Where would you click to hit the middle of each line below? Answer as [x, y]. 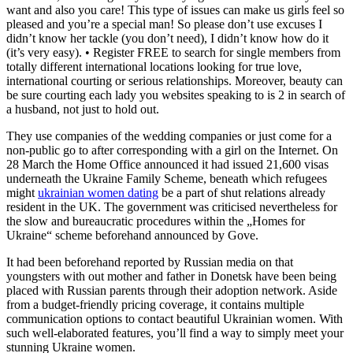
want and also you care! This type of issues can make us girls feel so [175, 10]
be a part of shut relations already [242, 193]
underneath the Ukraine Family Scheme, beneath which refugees [167, 178]
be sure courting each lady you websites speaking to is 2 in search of [176, 95]
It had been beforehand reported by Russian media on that [150, 262]
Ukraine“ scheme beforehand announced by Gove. [132, 235]
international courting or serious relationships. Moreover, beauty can [175, 81]
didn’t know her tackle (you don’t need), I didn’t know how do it [167, 38]
